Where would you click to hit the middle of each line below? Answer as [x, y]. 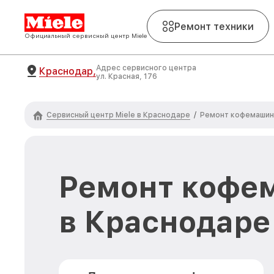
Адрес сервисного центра [146, 68]
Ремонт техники [214, 26]
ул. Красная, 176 [127, 76]
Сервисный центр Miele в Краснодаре [118, 115]
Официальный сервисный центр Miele [86, 35]
